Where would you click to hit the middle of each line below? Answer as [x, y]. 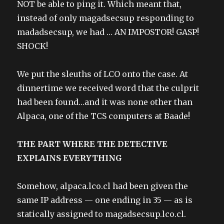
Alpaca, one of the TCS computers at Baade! [104, 116]
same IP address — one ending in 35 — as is [105, 200]
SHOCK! [33, 46]
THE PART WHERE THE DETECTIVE [92, 144]
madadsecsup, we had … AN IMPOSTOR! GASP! [108, 32]
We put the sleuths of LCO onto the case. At [103, 74]
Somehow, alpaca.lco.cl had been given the [103, 186]
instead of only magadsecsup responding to [106, 18]
